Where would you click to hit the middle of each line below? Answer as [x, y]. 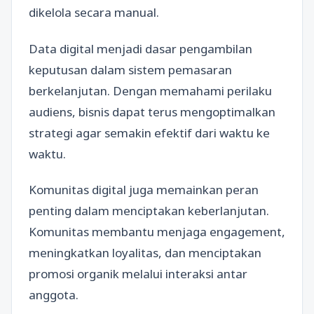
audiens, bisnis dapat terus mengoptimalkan [152, 111]
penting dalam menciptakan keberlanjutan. [149, 210]
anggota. [54, 294]
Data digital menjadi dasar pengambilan [141, 48]
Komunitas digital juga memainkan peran [144, 189]
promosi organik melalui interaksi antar [138, 273]
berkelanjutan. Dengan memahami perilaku [150, 90]
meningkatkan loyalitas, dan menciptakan [145, 252]
